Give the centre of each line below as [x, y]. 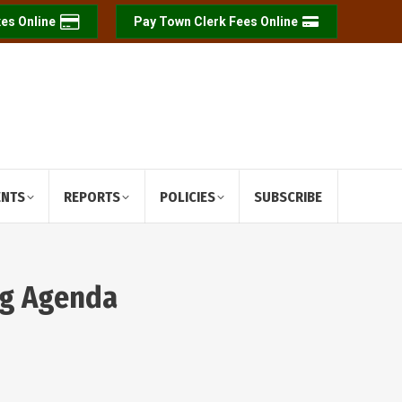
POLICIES [187, 197]
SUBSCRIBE [288, 197]
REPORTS [92, 197]
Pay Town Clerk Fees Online [216, 22]
